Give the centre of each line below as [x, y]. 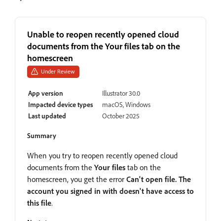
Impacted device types [61, 104]
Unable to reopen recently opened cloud [103, 34]
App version [46, 93]
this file [39, 203]
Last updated [47, 115]
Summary [42, 135]
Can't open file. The [159, 179]
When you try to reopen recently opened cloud [102, 155]
